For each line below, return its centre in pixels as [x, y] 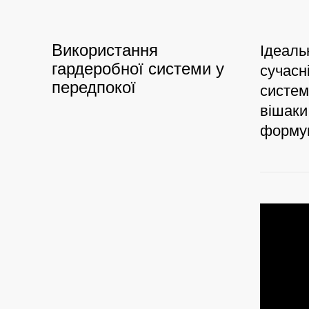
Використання [105, 50]
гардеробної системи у [138, 69]
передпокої [94, 87]
